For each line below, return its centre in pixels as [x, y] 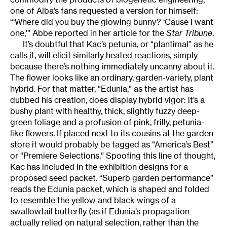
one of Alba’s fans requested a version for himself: [104, 10]
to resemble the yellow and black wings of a [93, 200]
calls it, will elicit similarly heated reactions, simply [104, 55]
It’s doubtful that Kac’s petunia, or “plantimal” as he [118, 44]
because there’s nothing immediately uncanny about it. [112, 66]
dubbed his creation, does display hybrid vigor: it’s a [107, 100]
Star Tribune [189, 33]
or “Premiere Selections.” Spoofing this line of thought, [113, 155]
